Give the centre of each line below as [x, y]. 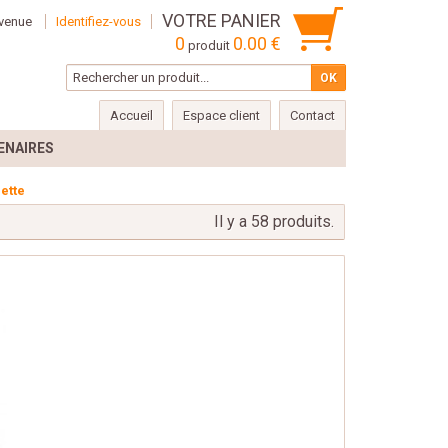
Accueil [131, 115]
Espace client [221, 115]
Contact [312, 115]
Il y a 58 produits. [274, 221]
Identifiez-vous [98, 21]
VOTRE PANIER [221, 20]
